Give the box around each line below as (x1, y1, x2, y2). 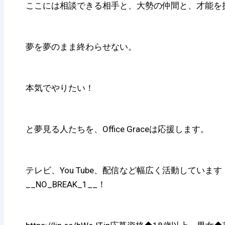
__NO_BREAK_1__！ (25, 179, 106, 189)
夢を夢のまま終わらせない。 (25, 42, 137, 52)
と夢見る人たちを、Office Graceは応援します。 (25, 124, 209, 134)
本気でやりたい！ (25, 83, 94, 93)
